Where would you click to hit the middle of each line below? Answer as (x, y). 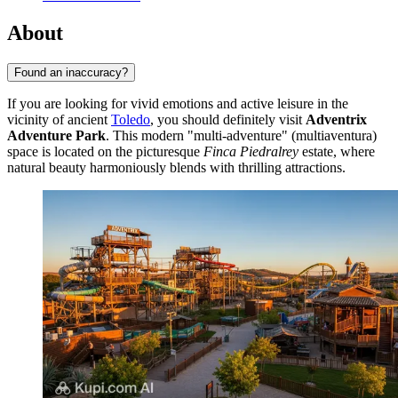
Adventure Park (56, 135)
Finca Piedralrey (251, 151)
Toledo (131, 119)
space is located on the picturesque (105, 151)
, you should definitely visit (228, 119)
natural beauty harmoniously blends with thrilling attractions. (176, 167)
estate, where (337, 151)
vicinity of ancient (59, 119)
